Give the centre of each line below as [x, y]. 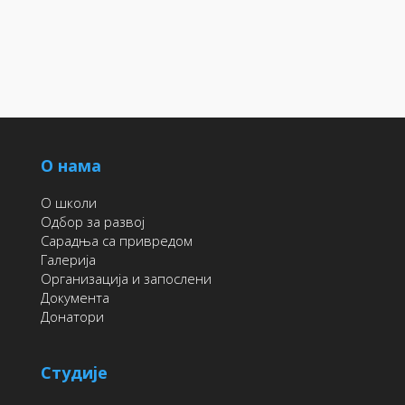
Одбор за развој [92, 222]
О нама [71, 166]
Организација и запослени [126, 279]
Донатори [72, 317]
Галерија [68, 260]
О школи [68, 203]
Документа [75, 298]
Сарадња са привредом [116, 241]
